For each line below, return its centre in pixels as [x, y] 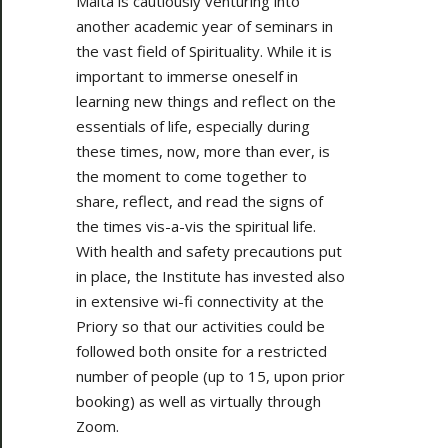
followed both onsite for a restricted [201, 350]
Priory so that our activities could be [200, 325]
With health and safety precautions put [209, 250]
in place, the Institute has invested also [210, 275]
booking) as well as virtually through [198, 400]
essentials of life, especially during [193, 125]
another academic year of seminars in [204, 25]
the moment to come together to [191, 175]
